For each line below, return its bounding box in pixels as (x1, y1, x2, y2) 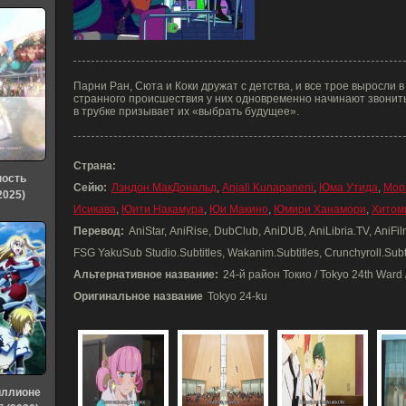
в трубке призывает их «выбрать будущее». (73, 105, 299, 118)
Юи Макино (209, 203, 268, 216)
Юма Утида (319, 181, 378, 194)
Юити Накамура (121, 203, 204, 216)
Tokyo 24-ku (208, 290, 267, 303)
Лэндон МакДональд (111, 181, 217, 194)
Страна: (73, 159, 116, 172)
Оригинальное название (73, 290, 203, 303)
